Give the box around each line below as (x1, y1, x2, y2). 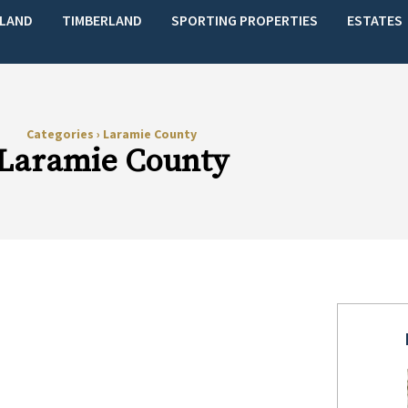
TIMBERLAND (62, 10, 143, 29)
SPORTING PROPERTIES (171, 10, 319, 29)
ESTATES (347, 10, 403, 29)
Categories (25, 126, 97, 142)
